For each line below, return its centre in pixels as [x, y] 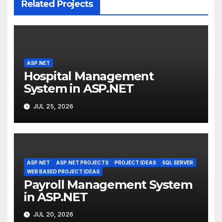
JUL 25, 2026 [52, 106]
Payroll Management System [108, 184]
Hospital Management [88, 76]
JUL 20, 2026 [52, 215]
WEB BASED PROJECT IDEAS [63, 171]
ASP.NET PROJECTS [82, 162]
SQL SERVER [177, 162]
